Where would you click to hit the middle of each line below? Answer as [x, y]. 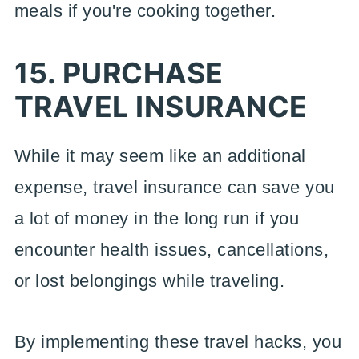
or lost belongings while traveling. [149, 281]
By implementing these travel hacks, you [178, 342]
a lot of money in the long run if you [157, 218]
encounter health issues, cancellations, [171, 250]
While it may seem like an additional [160, 156]
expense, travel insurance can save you [174, 187]
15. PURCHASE [119, 73]
